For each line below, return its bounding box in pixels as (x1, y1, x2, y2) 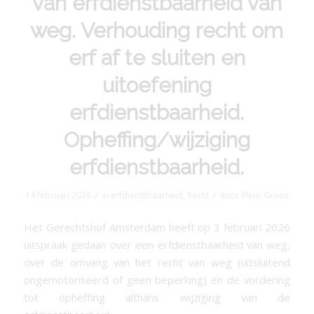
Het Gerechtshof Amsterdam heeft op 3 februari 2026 (23, 219, 291, 234)
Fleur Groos (241, 189, 289, 201)
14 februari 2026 (25, 189, 91, 201)
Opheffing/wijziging (63, 128, 250, 152)
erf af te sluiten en (68, 46, 245, 70)
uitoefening (102, 73, 212, 97)
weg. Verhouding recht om (30, 18, 284, 43)
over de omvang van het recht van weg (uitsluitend (23, 254, 291, 269)
